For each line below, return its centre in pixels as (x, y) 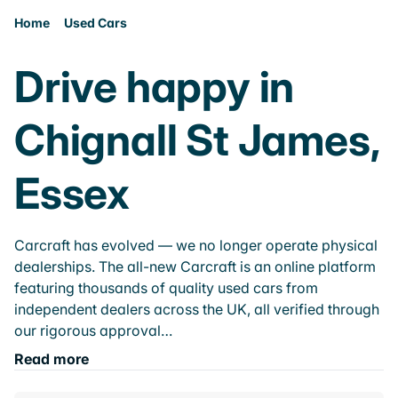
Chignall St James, (197, 140)
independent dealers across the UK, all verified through (197, 309)
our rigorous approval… (93, 330)
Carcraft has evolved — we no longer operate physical (196, 245)
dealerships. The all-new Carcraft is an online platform (195, 267)
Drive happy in (155, 87)
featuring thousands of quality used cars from (166, 288)
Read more (52, 359)
